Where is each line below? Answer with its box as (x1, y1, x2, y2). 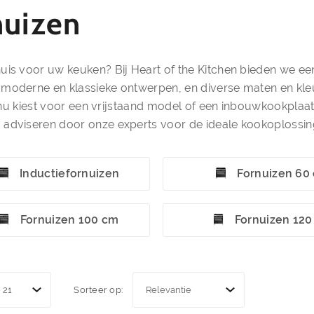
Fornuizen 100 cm (20, 213, 119, 226)
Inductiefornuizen (20, 167, 120, 180)
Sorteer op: (74, 285, 123, 295)
